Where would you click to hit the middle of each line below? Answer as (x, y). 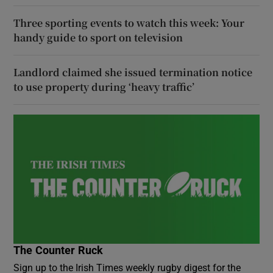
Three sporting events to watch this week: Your (129, 23)
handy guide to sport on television (98, 38)
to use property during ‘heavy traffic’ (104, 87)
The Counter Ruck (58, 251)
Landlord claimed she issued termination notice (133, 73)
